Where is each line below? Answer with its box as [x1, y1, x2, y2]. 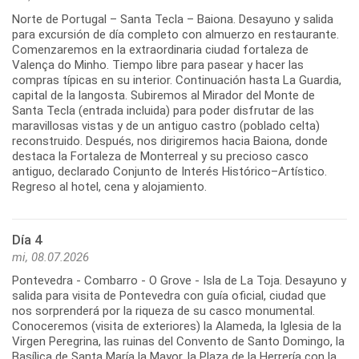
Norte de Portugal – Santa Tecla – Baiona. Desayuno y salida [12, 12, 333, 27]
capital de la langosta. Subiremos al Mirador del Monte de [12, 88, 315, 103]
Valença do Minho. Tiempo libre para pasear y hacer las [12, 58, 304, 73]
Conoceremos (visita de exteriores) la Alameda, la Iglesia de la [12, 319, 341, 334]
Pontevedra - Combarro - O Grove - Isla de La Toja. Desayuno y [12, 273, 346, 288]
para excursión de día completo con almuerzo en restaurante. [12, 27, 339, 42]
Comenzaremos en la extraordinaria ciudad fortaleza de [12, 42, 309, 58]
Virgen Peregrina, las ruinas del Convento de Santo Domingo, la [12, 334, 345, 349]
